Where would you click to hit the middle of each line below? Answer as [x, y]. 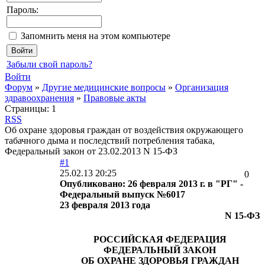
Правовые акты [115, 98]
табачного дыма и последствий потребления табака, [110, 140]
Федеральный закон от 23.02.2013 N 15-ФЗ [91, 151]
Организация [202, 87]
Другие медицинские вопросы [104, 87]
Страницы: [27, 109]
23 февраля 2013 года [105, 205]
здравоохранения [39, 98]
